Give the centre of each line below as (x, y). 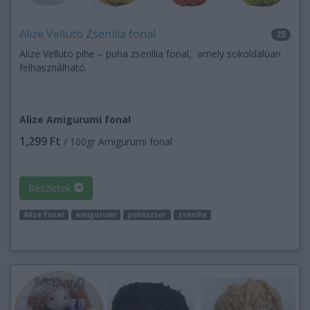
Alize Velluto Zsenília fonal (88, 34)
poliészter (147, 214)
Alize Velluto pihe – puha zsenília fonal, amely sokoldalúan (150, 53)
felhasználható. (56, 67)
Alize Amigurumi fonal (75, 119)
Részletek (51, 188)
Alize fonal (44, 214)
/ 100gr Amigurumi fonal (117, 141)
